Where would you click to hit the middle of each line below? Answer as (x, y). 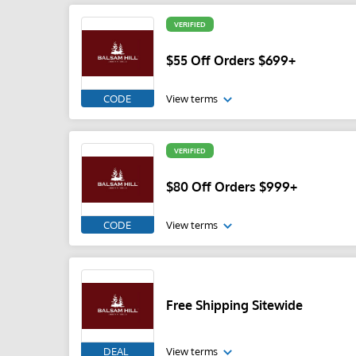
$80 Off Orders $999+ (232, 186)
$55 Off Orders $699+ (231, 60)
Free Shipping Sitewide (234, 305)
